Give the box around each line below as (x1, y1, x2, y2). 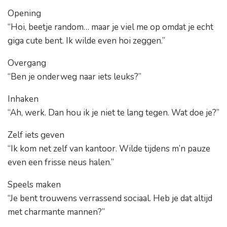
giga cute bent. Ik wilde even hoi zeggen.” (8, 35, 165, 47)
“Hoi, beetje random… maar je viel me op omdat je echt (8, 21, 213, 33)
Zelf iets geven (8, 129, 64, 141)
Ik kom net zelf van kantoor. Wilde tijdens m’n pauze (11, 143, 210, 155)
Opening (8, 8, 41, 20)
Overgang (8, 57, 46, 69)
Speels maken (8, 179, 61, 191)
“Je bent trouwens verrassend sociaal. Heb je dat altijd (8, 193, 212, 205)
